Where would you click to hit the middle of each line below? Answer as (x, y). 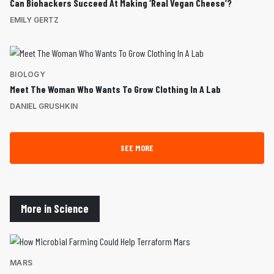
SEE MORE (137, 148)
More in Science (55, 209)
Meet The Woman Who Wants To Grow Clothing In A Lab (115, 89)
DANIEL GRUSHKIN (44, 106)
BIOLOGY (28, 75)
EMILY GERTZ (34, 20)
